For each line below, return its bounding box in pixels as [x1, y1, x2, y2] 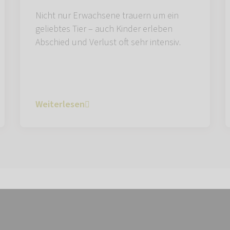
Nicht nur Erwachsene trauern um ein [35, 9, 179, 23]
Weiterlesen [35, 98, 85, 111]
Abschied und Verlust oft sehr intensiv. [35, 36, 181, 49]
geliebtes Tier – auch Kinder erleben [35, 23, 172, 36]
